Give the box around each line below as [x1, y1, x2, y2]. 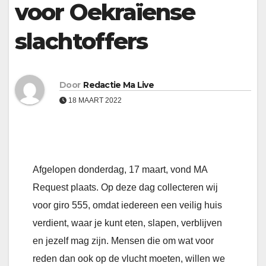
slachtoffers [15, 27, 148, 55]
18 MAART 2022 [66, 96, 122, 104]
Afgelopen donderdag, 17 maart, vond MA [33, 164, 207, 175]
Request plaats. [33, 182, 101, 193]
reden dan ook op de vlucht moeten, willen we [33, 254, 225, 264]
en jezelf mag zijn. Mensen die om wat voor [33, 236, 214, 246]
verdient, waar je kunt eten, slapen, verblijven [33, 218, 222, 229]
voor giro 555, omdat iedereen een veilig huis [33, 200, 222, 211]
